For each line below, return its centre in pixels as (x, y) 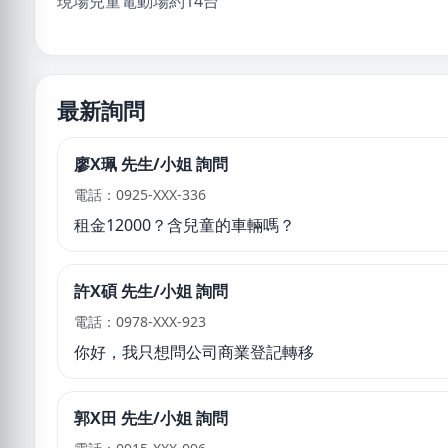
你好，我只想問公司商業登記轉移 (194, 351)
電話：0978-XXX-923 (140, 321)
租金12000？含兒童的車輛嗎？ (184, 224)
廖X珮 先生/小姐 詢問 (151, 163)
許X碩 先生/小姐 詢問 (151, 290)
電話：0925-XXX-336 (140, 194)
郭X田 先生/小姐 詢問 (151, 417)
